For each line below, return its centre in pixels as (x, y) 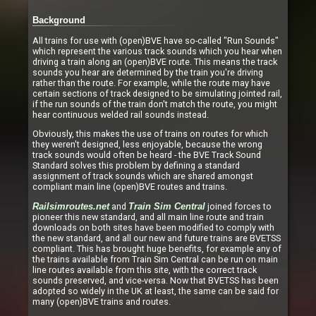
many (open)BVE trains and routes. (102, 302)
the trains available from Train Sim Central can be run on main (155, 260)
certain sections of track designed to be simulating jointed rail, (157, 93)
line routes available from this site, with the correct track (145, 270)
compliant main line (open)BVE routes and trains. (130, 187)
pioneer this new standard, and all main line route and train (148, 217)
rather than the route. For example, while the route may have (151, 83)
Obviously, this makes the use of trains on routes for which (150, 134)
